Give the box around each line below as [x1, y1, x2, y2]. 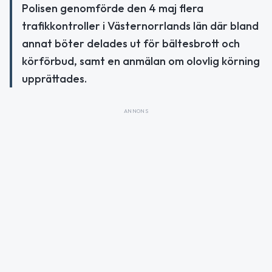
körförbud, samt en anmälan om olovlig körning [22, 53, 260, 68]
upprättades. [22, 71, 87, 86]
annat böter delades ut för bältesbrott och [22, 36, 240, 50]
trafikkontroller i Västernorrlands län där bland [22, 18, 259, 33]
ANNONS [123, 107, 149, 114]
